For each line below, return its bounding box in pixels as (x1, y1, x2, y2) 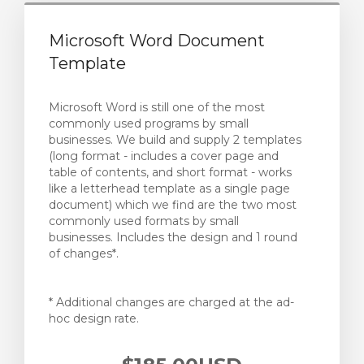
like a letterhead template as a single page (49, 181, 290, 196)
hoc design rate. (49, 311, 139, 326)
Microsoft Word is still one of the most (49, 100, 265, 115)
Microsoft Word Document (49, 31, 265, 50)
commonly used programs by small (49, 116, 249, 131)
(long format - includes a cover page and (49, 149, 279, 163)
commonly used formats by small (49, 214, 239, 228)
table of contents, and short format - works (49, 165, 292, 180)
